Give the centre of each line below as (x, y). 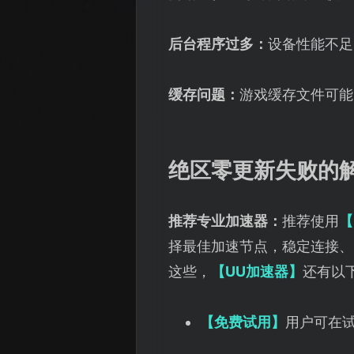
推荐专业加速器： (225, 220)
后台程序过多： (218, 43)
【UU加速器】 (257, 271)
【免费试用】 (243, 322)
